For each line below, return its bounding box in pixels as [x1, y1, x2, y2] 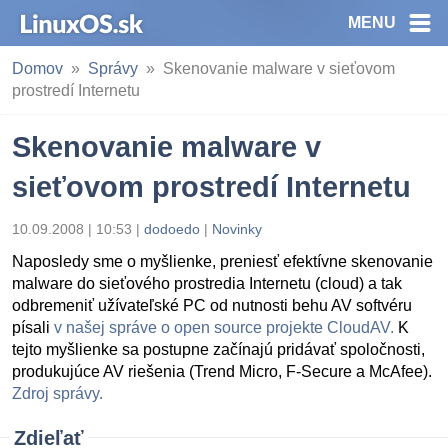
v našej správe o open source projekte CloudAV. [54, 319, 394, 336]
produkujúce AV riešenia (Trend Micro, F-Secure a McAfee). [12, 363, 432, 380]
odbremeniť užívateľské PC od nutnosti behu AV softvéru [12, 297, 412, 314]
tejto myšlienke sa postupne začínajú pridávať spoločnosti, [12, 341, 425, 358]
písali [12, 319, 54, 336]
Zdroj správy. [12, 385, 103, 402]
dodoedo [144, 221, 200, 237]
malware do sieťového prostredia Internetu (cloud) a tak [12, 275, 402, 292]
